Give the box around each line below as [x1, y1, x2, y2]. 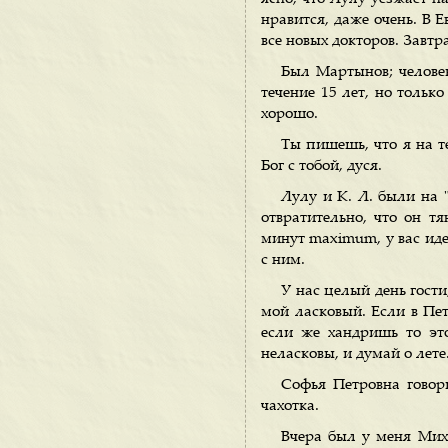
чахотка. [261, 399, 319, 414]
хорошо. [261, 107, 318, 122]
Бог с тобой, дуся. [261, 159, 382, 174]
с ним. [261, 253, 305, 268]
